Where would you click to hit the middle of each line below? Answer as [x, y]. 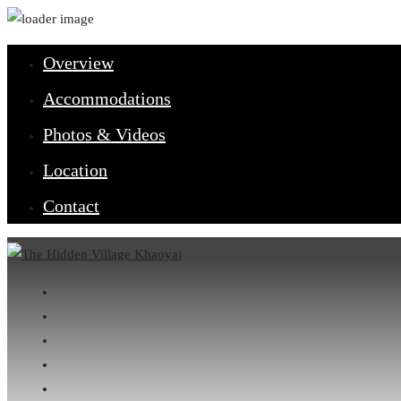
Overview [78, 63]
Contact [71, 206]
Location [75, 170]
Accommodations [107, 98]
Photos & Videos [104, 134]
